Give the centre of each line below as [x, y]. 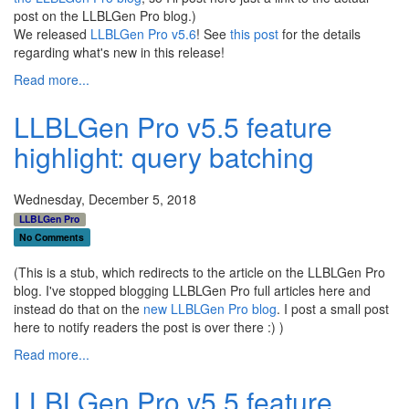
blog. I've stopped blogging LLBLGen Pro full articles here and [192, 291]
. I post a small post [333, 309]
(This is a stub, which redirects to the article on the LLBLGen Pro [199, 273]
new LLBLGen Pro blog [210, 309]
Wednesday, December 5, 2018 [105, 199]
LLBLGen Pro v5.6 [143, 34]
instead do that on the [79, 309]
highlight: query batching [164, 157]
